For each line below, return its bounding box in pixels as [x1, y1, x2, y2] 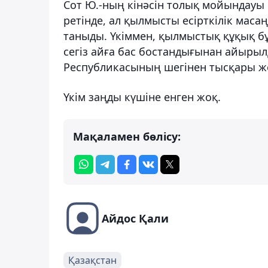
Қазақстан [68, 253, 117, 267]
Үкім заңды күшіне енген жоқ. [63, 89, 221, 104]
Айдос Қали [102, 211, 169, 226]
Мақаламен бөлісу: [73, 129, 181, 144]
